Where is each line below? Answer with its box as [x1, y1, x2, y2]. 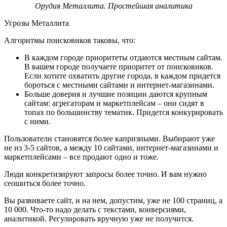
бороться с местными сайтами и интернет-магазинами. [24, 80, 216, 89]
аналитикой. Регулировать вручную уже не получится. [4, 214, 194, 223]
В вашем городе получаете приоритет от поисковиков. [24, 62, 213, 71]
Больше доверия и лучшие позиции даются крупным [24, 89, 207, 98]
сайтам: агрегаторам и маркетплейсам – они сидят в [24, 98, 204, 107]
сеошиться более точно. [4, 178, 88, 187]
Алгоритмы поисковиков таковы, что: [4, 35, 135, 45]
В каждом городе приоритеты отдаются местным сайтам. [24, 53, 222, 62]
